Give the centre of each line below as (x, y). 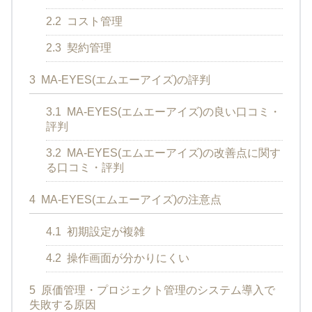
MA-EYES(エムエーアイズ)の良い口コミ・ (172, 111)
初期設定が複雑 (104, 231)
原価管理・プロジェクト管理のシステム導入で (157, 290)
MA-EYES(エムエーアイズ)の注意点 (130, 199)
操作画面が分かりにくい (127, 258)
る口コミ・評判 (85, 167)
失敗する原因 (63, 304)
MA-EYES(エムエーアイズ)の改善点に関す (172, 153)
